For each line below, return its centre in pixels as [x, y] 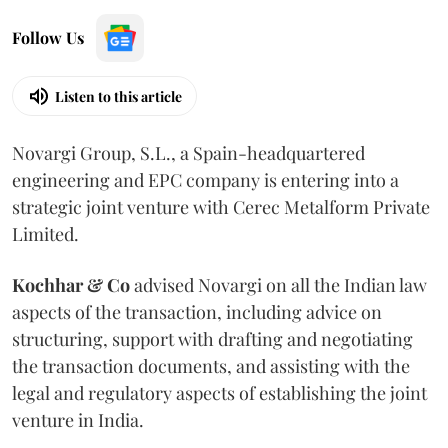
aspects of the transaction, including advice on [197, 312]
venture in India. [78, 420]
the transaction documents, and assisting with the [211, 366]
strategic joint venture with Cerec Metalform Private [221, 207]
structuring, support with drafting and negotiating [212, 339]
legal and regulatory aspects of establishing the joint [219, 393]
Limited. [45, 234]
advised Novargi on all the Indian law [278, 285]
